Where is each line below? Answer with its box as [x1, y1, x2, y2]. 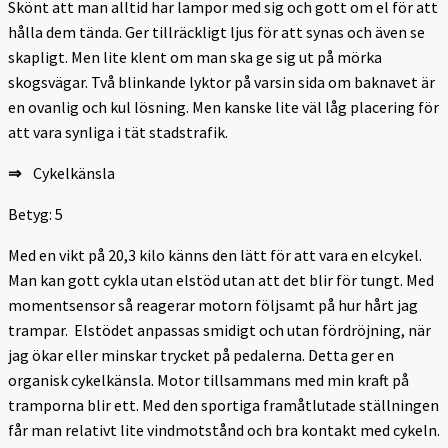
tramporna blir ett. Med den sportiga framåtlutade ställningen [8, 394, 439, 415]
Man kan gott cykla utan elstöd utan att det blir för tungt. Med [8, 269, 434, 290]
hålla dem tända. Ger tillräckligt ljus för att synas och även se [8, 21, 425, 42]
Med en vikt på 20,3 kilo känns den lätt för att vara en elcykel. [8, 244, 422, 265]
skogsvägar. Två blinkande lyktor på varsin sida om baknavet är [8, 71, 435, 92]
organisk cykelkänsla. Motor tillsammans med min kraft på [8, 369, 409, 390]
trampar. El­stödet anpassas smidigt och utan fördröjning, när [8, 319, 431, 340]
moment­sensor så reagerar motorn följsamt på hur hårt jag [8, 294, 418, 315]
